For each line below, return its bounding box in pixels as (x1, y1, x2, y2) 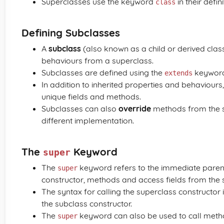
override (118, 103, 151, 113)
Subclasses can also (41, 103, 118, 113)
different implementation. (41, 115, 134, 125)
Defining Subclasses (21, 26, 120, 39)
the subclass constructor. (41, 198, 132, 208)
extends (164, 69, 192, 77)
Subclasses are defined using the (41, 67, 164, 77)
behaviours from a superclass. (41, 55, 153, 65)
